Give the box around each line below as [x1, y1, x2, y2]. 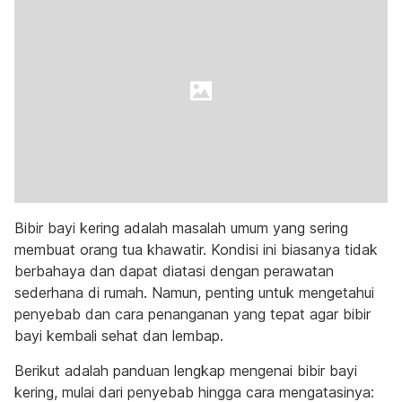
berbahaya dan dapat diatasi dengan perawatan [14, 262, 334, 280]
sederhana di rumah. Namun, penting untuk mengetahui [14, 284, 374, 301]
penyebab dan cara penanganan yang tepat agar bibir [14, 305, 371, 323]
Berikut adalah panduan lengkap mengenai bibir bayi [14, 362, 357, 380]
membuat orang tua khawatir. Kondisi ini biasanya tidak [14, 240, 378, 258]
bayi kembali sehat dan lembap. [14, 327, 223, 345]
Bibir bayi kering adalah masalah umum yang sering [14, 219, 348, 237]
